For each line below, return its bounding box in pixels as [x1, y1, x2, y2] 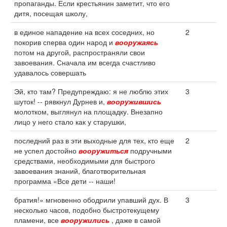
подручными [128, 145, 172, 156]
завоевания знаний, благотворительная [14, 166, 146, 176]
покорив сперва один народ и [14, 37, 115, 47]
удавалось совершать [14, 67, 86, 78]
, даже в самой [109, 215, 161, 225]
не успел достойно [14, 145, 79, 156]
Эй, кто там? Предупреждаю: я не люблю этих [14, 86, 168, 96]
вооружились [61, 215, 109, 225]
